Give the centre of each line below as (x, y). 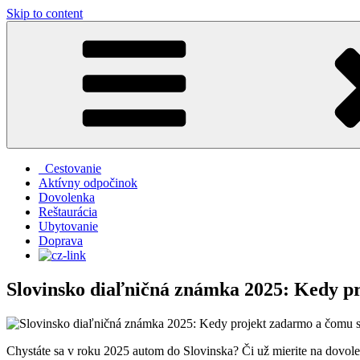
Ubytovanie (68, 226)
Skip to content (45, 13)
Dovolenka (67, 197)
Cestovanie (70, 168)
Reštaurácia (68, 212)
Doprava (61, 241)
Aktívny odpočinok (88, 183)
